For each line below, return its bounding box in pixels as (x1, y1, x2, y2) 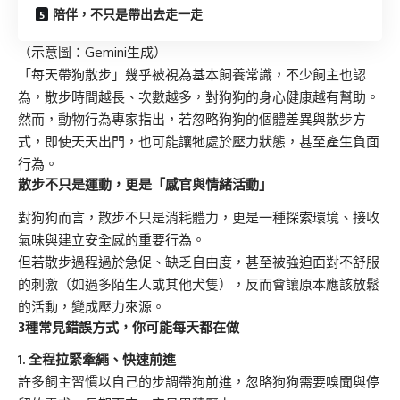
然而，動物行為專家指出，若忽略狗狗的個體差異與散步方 (18, 111, 366, 129)
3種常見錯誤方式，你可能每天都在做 (18, 318, 239, 335)
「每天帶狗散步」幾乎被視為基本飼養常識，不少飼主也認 (18, 66, 366, 84)
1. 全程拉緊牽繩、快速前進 (18, 351, 176, 369)
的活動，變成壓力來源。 (18, 297, 165, 315)
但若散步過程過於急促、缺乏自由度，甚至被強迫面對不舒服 (18, 253, 379, 271)
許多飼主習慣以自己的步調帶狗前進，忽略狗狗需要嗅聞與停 (18, 373, 379, 391)
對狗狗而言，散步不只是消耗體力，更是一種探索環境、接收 (18, 208, 379, 226)
